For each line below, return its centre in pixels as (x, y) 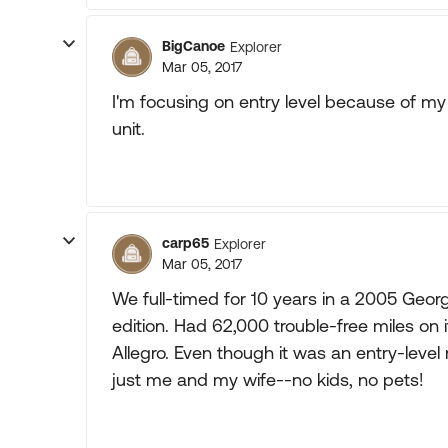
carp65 (185, 243)
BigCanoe (193, 46)
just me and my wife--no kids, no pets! (268, 379)
